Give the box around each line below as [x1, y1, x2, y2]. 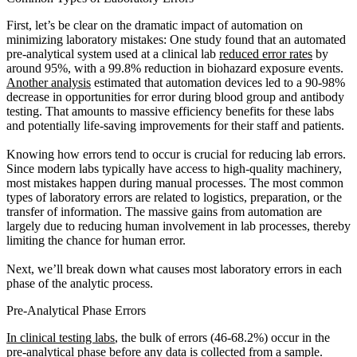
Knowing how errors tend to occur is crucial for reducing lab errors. [6, 147, 346, 161]
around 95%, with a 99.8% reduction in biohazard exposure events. [6, 61, 343, 75]
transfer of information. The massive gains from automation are [6, 204, 322, 218]
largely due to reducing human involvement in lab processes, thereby [6, 218, 351, 233]
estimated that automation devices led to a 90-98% [91, 75, 345, 89]
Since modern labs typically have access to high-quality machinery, [6, 161, 342, 175]
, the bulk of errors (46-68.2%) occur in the [115, 330, 330, 344]
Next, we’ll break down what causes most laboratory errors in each [6, 261, 342, 276]
